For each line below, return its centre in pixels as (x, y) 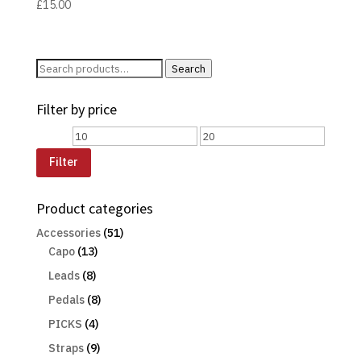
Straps (66, 348)
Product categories (94, 208)
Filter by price (76, 110)
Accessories (68, 232)
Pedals (66, 299)
